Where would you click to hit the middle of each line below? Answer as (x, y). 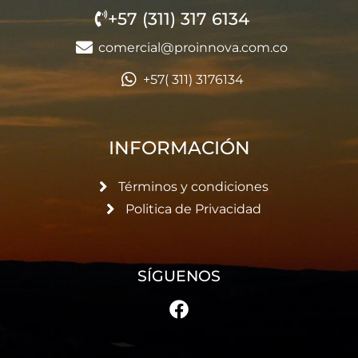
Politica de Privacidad (193, 209)
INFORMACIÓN (179, 148)
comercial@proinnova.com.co (193, 47)
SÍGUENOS (179, 276)
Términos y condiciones (193, 186)
